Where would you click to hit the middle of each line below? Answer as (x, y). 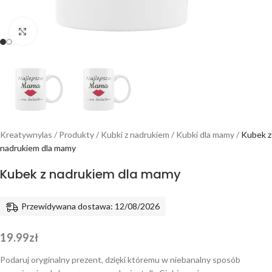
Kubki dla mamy (205, 134)
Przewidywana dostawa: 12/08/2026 (90, 206)
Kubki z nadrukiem (135, 134)
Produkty (76, 134)
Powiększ (53, 31)
